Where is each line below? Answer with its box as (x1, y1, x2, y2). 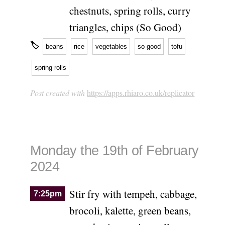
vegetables (95, 42, 127, 50)
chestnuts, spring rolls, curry (69, 4, 191, 18)
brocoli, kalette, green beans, (69, 203, 191, 217)
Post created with (30, 87, 87, 98)
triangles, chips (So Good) (69, 20, 181, 35)
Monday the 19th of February (30, 143, 199, 158)
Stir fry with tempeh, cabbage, (69, 186, 197, 201)
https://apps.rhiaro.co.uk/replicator (87, 87, 195, 98)
